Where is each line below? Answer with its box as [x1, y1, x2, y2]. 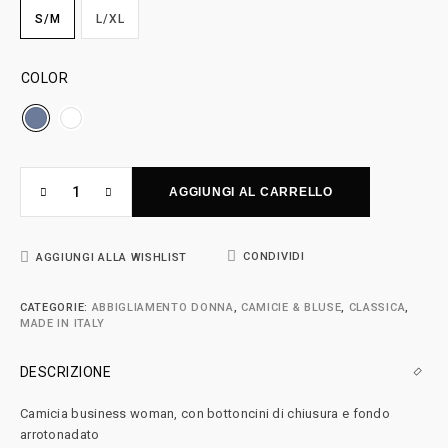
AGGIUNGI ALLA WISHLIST [36, 251, 188, 264]
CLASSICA [348, 301, 406, 314]
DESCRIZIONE [20, 364, 112, 380]
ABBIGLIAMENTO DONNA [91, 301, 234, 314]
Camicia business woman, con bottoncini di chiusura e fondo [20, 406, 390, 421]
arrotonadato [20, 427, 100, 442]
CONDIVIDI [243, 250, 305, 263]
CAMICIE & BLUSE [241, 301, 342, 314]
